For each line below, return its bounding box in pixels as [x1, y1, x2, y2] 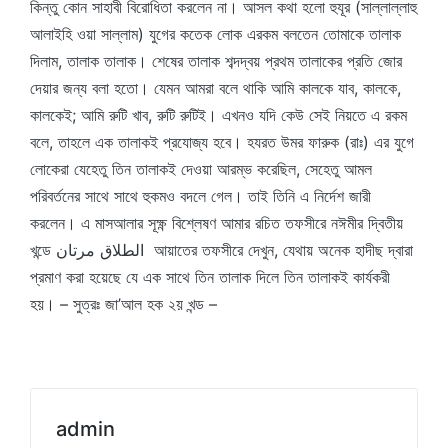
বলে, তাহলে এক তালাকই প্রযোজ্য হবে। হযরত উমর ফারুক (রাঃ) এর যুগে [30, 132, 414, 152]
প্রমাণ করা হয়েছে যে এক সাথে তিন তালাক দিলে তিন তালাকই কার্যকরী [30, 267, 390, 287]
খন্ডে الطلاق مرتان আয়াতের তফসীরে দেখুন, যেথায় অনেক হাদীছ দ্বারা [30, 240, 56, 260]
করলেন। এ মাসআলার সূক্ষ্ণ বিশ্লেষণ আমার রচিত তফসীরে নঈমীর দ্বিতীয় [30, 213, 403, 233]
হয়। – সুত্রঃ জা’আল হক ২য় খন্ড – [30, 294, 217, 314]
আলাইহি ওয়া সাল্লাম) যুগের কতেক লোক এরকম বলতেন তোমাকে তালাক [30, 24, 401, 44]
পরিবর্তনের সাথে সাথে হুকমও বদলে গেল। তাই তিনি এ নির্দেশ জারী [30, 186, 371, 206]
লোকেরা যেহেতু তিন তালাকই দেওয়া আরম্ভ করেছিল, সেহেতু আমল [30, 159, 372, 179]
